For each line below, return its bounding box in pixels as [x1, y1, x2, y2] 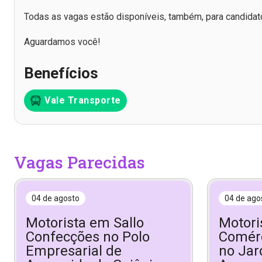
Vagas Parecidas [14, 151, 145, 173]
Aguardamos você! [24, 36, 101, 48]
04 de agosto [32, 193, 80, 203]
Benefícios [24, 64, 98, 82]
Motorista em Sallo [26, 214, 144, 231]
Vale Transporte [44, 94, 121, 106]
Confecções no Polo [26, 228, 150, 245]
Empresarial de [26, 242, 122, 259]
